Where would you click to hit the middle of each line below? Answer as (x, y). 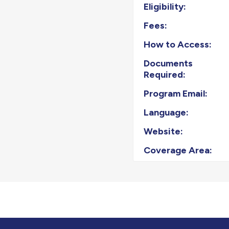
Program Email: (176, 93)
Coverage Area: (178, 150)
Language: (166, 112)
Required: (165, 74)
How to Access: (178, 44)
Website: (164, 131)
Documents (168, 63)
